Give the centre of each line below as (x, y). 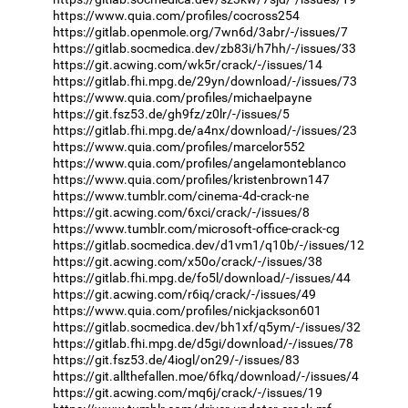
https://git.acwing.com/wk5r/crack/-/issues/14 (188, 64)
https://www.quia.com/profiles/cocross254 (176, 15)
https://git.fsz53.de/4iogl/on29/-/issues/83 (176, 359)
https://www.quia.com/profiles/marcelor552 (179, 146)
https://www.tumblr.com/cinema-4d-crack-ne (181, 195)
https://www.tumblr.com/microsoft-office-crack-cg (196, 228)
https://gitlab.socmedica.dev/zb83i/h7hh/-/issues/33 (204, 48)
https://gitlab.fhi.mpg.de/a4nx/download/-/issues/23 (205, 130)
